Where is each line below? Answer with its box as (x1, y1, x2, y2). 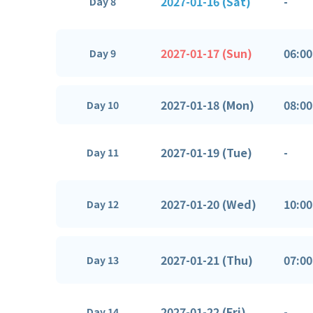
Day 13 (87, 253, 119, 267)
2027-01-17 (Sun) (161, 44, 252, 61)
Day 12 (87, 197, 119, 211)
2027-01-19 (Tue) (161, 143, 252, 161)
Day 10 (87, 98, 119, 112)
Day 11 (87, 145, 119, 159)
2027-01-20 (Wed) (161, 195, 256, 212)
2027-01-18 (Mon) (161, 96, 254, 113)
